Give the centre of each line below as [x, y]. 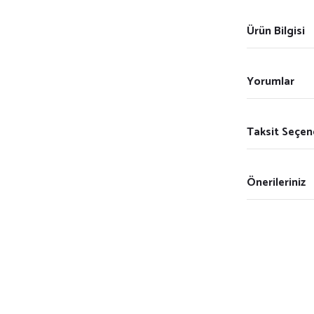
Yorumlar [271, 81]
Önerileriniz [276, 182]
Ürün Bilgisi [276, 31]
